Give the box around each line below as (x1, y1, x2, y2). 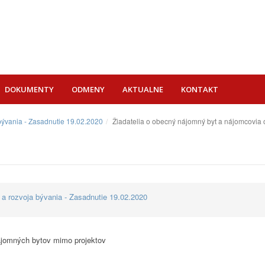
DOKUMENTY (5, 84, 54, 95)
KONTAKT (181, 84, 218, 95)
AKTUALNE (122, 84, 163, 95)
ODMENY (72, 84, 105, 95)
